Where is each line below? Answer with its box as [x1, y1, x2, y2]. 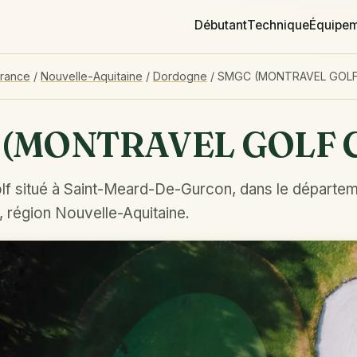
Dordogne [153, 69, 207, 83]
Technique [247, 18, 309, 33]
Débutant [194, 18, 247, 33]
